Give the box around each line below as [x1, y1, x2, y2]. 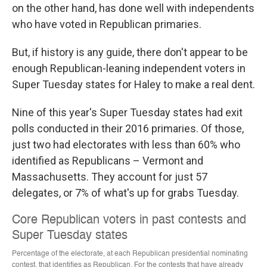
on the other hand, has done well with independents [12, 2, 254, 15]
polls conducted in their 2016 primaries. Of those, [12, 122, 244, 135]
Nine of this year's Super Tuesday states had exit [12, 106, 243, 119]
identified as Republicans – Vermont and [12, 154, 203, 167]
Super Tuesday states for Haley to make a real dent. [12, 78, 255, 91]
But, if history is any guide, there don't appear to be [12, 46, 248, 59]
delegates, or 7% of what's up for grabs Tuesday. [12, 187, 239, 200]
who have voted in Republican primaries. [12, 18, 201, 31]
